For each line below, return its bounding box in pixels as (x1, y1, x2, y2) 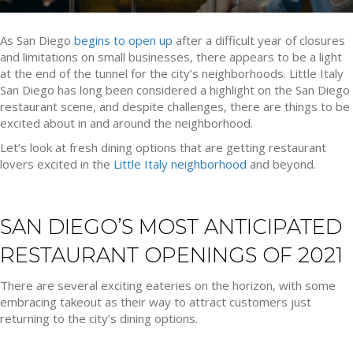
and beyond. (247, 156, 316, 172)
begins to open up (74, 32, 173, 48)
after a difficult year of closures (173, 32, 345, 48)
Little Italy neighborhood (113, 156, 247, 172)
